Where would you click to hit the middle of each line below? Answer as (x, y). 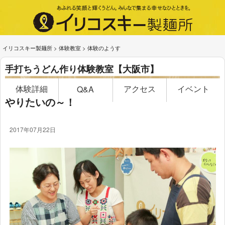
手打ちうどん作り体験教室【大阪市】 (82, 69)
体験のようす (104, 48)
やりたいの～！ (40, 102)
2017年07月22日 (32, 130)
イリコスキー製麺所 (27, 48)
